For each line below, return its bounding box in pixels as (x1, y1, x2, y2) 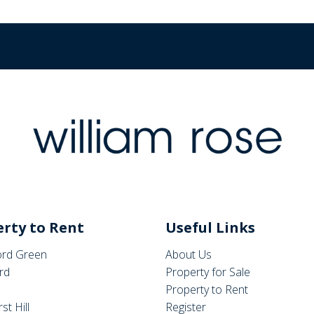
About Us (165, 247, 212, 262)
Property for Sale (165, 264, 251, 280)
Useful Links (165, 218, 256, 237)
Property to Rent (165, 282, 249, 297)
